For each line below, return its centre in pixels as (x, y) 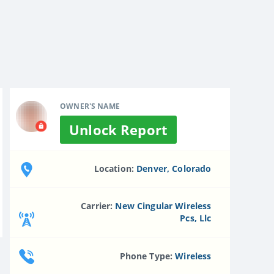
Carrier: (98, 206)
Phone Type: (147, 256)
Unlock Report (118, 129)
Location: (115, 168)
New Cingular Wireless (163, 206)
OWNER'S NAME (90, 106)
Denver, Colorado (174, 168)
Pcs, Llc (196, 218)
